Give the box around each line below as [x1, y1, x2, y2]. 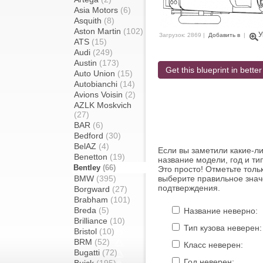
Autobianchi [74, 79, 120, 89]
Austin [74, 58, 99, 68]
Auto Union [74, 69, 117, 78]
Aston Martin [74, 26, 123, 36]
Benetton [74, 152, 110, 161]
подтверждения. [158, 183, 220, 193]
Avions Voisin [74, 90, 125, 99]
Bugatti [74, 248, 102, 257]
